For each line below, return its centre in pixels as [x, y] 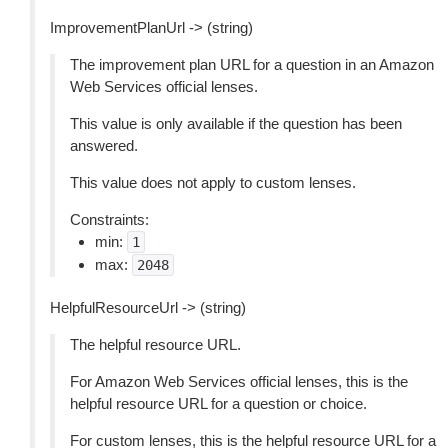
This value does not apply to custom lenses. [213, 182]
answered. [104, 145]
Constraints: [109, 219]
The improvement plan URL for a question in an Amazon [252, 64]
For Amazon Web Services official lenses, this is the [239, 381]
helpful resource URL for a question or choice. [218, 403]
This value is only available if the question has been [236, 123]
